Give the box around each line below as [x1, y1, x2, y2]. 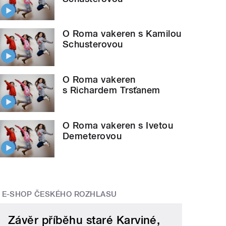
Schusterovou [63, 39, 123, 50]
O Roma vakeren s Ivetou [63, 120, 174, 131]
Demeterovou [63, 130, 122, 141]
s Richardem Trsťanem [63, 84, 160, 95]
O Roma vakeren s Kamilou [63, 28, 182, 39]
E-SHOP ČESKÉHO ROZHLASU [2, 190, 117, 199]
